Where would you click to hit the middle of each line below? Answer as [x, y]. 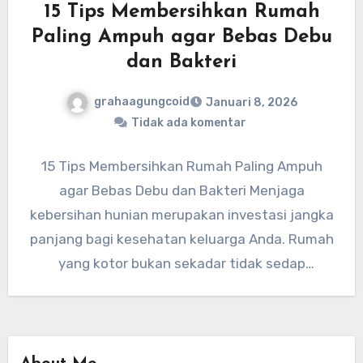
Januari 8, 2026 [251, 103]
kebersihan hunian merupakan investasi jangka [181, 215]
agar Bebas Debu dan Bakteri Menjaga [181, 191]
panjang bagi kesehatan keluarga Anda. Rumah [181, 239]
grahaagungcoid [141, 102]
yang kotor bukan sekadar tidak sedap [181, 264]
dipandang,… [181, 288]
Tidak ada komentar [189, 123]
